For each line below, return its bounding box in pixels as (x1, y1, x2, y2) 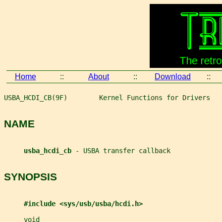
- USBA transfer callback (75, 146, 170, 155)
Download (155, 72, 191, 81)
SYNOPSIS (4, 171, 57, 183)
